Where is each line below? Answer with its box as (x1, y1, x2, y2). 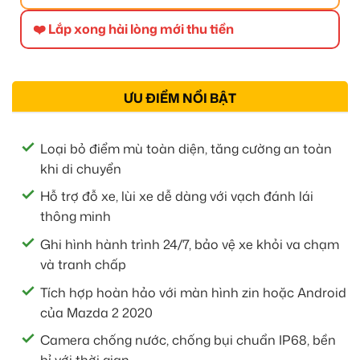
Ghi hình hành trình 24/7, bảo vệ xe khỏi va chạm (40, 235, 339, 254)
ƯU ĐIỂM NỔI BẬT (124, 88, 236, 107)
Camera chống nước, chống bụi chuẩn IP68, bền (40, 331, 336, 350)
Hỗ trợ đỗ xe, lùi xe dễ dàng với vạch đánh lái (40, 187, 313, 206)
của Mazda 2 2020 (40, 303, 153, 321)
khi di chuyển (40, 159, 121, 178)
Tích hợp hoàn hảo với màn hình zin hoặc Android (40, 283, 346, 301)
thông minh (40, 207, 111, 226)
